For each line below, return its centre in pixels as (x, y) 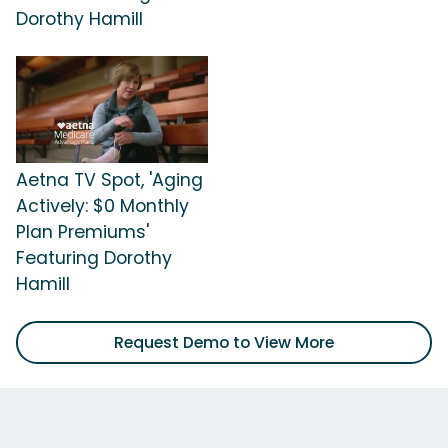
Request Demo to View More (224, 343)
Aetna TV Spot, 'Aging (109, 180)
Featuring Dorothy (94, 258)
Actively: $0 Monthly (102, 206)
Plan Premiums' (82, 232)
